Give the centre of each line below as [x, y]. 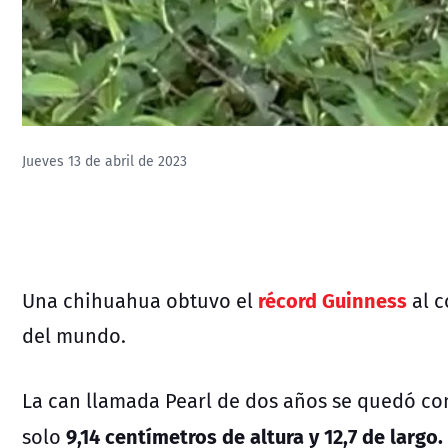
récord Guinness [332, 299]
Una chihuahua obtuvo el [137, 300]
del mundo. [74, 335]
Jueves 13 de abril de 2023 [104, 161]
